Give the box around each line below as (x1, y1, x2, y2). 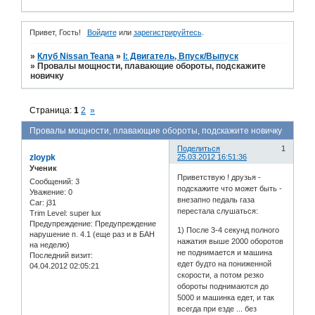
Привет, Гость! (30, 28, 81, 37)
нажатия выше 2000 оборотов (177, 237, 284, 246)
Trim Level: (30, 208, 67, 217)
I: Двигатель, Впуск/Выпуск (123, 51, 239, 62)
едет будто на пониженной (177, 259, 272, 269)
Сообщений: (30, 176, 73, 186)
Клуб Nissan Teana (37, 51, 115, 62)
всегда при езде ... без (177, 304, 257, 314)
